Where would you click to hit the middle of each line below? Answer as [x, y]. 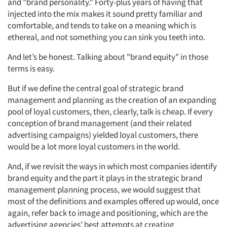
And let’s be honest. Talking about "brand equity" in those [108, 57]
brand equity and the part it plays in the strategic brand [105, 178]
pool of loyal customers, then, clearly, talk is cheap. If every [110, 111]
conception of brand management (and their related [100, 123]
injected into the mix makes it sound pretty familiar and [105, 14]
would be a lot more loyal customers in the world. [94, 146]
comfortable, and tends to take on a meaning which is [102, 25]
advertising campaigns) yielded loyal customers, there [103, 135]
